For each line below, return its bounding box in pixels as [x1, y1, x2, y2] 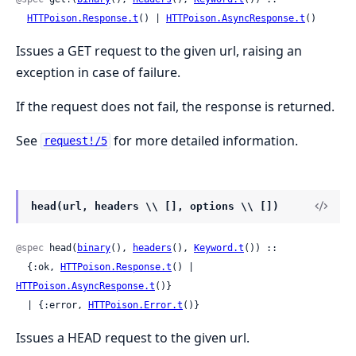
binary [77, 242, 110, 254]
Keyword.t [194, 242, 244, 254]
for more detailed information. [110, 131, 298, 149]
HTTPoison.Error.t [88, 300, 183, 311]
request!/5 [43, 134, 107, 148]
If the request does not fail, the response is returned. [16, 97, 335, 115]
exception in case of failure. [16, 63, 180, 81]
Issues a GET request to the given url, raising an [16, 41, 302, 60]
